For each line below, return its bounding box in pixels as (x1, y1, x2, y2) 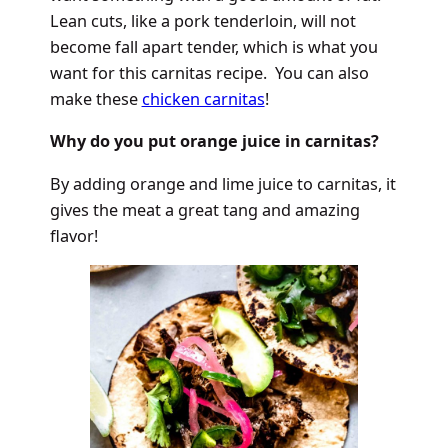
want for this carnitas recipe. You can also (49, 61, 369, 84)
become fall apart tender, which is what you (49, 35, 378, 58)
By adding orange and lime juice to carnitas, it (49, 172, 396, 195)
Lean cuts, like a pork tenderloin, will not (49, 9, 356, 32)
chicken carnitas (141, 87, 265, 110)
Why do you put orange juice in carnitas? (49, 130, 379, 153)
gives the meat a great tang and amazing (49, 198, 360, 221)
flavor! (49, 224, 98, 247)
